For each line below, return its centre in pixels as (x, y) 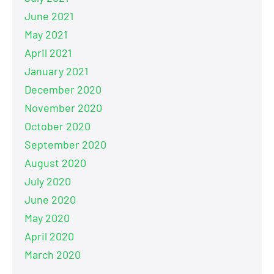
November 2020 (63, 108)
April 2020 (49, 236)
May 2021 (46, 35)
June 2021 (49, 16)
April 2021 (48, 53)
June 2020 (50, 200)
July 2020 (48, 181)
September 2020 (65, 145)
